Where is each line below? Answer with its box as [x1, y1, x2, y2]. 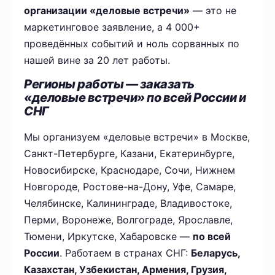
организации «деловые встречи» [24, 4, 190, 17]
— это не [190, 4, 237, 17]
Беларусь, [191, 247, 241, 260]
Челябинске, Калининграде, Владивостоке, [24, 197, 233, 210]
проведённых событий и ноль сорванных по [24, 37, 240, 50]
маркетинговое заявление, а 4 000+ [24, 21, 201, 34]
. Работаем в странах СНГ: [60, 247, 192, 260]
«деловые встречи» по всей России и [24, 90, 246, 106]
